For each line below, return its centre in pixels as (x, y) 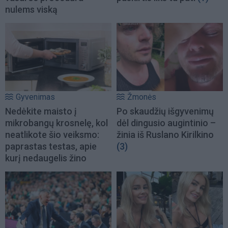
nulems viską (31, 10)
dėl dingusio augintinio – (166, 123)
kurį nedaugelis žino (46, 158)
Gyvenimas (35, 97)
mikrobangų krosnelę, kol (56, 123)
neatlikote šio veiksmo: (52, 135)
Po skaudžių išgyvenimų (165, 111)
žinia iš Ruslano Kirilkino (165, 135)
